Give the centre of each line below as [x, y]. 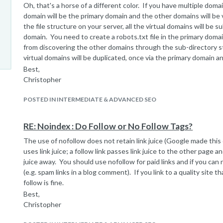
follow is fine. [44, 182]
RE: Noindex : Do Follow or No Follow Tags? [108, 126]
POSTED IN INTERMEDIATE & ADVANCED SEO [90, 99]
